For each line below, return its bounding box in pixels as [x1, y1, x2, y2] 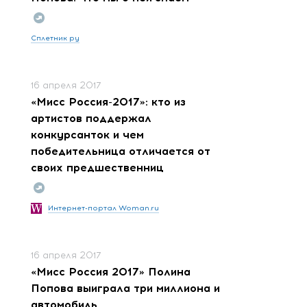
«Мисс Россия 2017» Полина [31, 265, 191, 278]
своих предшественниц [31, 160, 164, 174]
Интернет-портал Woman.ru [48, 203, 159, 212]
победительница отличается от [31, 144, 210, 158]
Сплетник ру [31, 33, 79, 42]
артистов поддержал [31, 111, 151, 125]
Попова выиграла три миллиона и [31, 281, 220, 295]
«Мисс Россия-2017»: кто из [31, 95, 186, 108]
